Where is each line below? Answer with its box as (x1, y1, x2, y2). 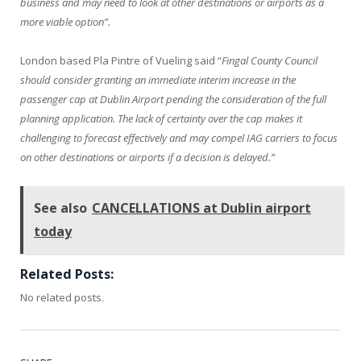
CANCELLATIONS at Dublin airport (92, 198, 311, 217)
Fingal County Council (222, 52, 317, 68)
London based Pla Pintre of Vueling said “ (20, 52, 222, 68)
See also (34, 198, 87, 217)
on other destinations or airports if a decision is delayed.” (20, 149, 275, 164)
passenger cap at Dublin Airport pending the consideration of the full (20, 91, 326, 106)
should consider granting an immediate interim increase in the (20, 72, 296, 87)
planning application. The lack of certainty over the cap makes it (20, 110, 302, 126)
